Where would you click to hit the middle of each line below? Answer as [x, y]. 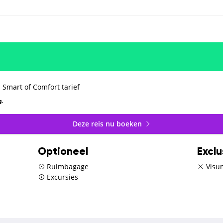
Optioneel [63, 152]
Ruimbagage [66, 166]
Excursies [61, 177]
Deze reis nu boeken [108, 124]
